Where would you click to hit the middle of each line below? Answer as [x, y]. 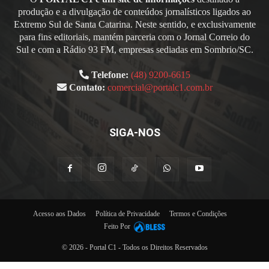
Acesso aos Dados [59, 213]
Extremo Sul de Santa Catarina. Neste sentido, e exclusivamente [134, 24]
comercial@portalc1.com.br [160, 87]
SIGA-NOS [134, 132]
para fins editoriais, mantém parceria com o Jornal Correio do [134, 37]
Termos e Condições [198, 213]
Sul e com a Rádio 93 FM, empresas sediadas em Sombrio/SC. [134, 49]
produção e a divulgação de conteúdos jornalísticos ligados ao [134, 11]
